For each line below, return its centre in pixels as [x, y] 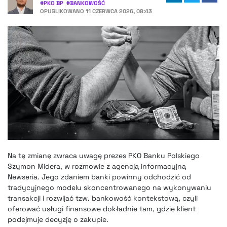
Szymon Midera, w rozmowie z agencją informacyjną [97, 166]
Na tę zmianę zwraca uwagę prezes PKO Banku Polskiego [104, 155]
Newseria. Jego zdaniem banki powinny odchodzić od [99, 177]
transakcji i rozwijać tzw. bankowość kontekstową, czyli [103, 198]
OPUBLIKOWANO [63, 11]
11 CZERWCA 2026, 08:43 [119, 11]
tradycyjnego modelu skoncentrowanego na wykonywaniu [109, 187]
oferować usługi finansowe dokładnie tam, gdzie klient [102, 209]
